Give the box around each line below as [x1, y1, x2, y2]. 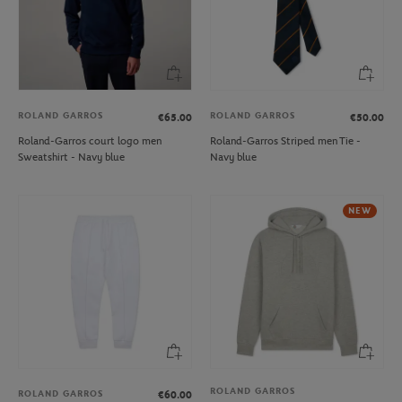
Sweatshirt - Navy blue [18, 150, 125, 163]
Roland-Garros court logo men [18, 134, 162, 147]
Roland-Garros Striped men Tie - [210, 134, 361, 147]
